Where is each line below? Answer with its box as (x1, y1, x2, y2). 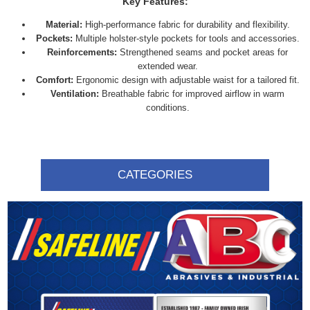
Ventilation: (51, 89, 99, 99)
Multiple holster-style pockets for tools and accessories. (72, 33, 300, 44)
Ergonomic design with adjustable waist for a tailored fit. (73, 75, 300, 85)
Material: (45, 19, 82, 30)
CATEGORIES (118, 168, 192, 181)
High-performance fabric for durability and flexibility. (82, 19, 290, 30)
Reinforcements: (47, 47, 117, 57)
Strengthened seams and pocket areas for (117, 47, 288, 57)
